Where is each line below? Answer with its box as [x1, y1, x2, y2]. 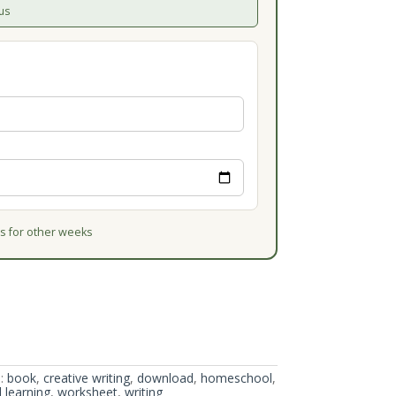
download [136, 369, 194, 386]
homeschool [200, 369, 272, 386]
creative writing [42, 369, 130, 386]
